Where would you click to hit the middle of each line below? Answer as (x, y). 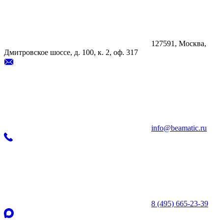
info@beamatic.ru (179, 128)
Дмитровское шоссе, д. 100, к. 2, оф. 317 (71, 52)
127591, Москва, (179, 43)
